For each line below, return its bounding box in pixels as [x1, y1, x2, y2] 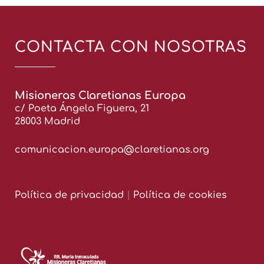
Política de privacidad [15, 190, 124, 201]
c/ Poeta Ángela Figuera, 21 [15, 103, 149, 114]
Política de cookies [133, 190, 227, 201]
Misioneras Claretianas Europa [15, 90, 186, 102]
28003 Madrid [15, 116, 80, 127]
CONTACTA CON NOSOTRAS [15, 39, 247, 56]
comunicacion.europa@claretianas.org [15, 144, 209, 156]
